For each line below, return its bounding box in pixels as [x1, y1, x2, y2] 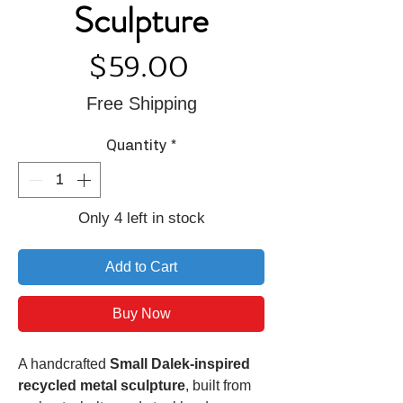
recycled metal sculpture [18, 378, 185, 394]
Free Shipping [85, 94, 197, 114]
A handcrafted [18, 356, 110, 372]
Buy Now [112, 306, 171, 322]
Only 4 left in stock [77, 210, 205, 228]
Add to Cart [105, 259, 177, 275]
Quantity [106, 139, 167, 154]
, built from [185, 378, 251, 394]
